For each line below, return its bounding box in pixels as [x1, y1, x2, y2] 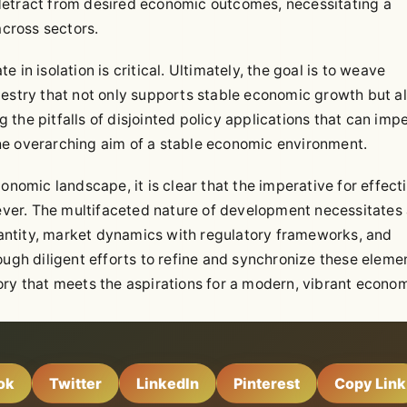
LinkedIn [136, 374, 199, 393]
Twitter [49, 374, 102, 393]
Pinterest [233, 374, 300, 393]
